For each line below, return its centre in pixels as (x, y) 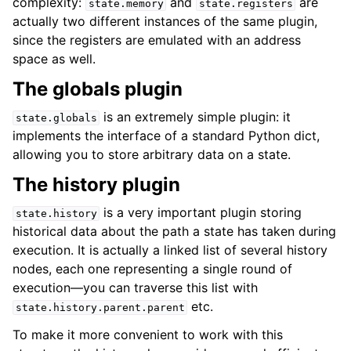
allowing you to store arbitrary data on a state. (152, 154)
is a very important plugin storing (201, 212)
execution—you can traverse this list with (135, 288)
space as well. (54, 59)
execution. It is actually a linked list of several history (170, 250)
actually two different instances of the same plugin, (165, 21)
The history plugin (96, 185)
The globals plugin (98, 89)
